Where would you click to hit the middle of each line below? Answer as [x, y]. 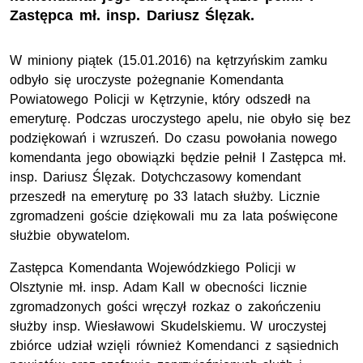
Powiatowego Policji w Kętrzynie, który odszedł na [160, 100]
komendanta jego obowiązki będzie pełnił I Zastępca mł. [178, 158]
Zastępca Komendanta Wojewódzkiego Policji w [153, 268]
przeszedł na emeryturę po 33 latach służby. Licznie [165, 197]
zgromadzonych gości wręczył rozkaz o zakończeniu [165, 307]
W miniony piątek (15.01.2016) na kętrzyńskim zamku [169, 61]
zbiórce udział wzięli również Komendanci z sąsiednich [175, 346]
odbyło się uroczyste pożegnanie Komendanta [147, 80]
